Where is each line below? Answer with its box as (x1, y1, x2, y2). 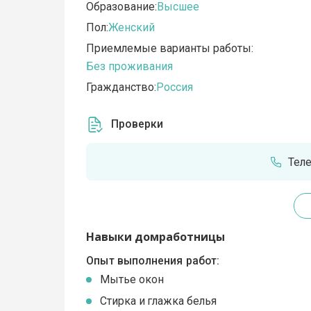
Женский (108, 21, 155, 35)
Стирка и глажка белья (100, 294, 217, 308)
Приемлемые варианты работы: (86, 42, 254, 56)
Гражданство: (86, 81, 157, 94)
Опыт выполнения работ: (86, 253, 220, 267)
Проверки (111, 117, 164, 131)
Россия (156, 81, 194, 94)
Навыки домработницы (86, 229, 226, 245)
